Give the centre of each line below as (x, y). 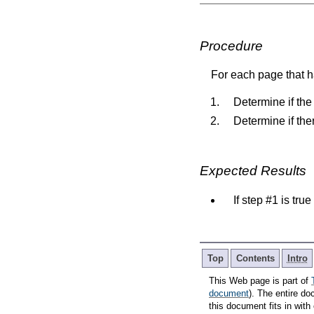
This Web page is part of (260, 281)
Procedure (231, 46)
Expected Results (253, 171)
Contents (255, 259)
